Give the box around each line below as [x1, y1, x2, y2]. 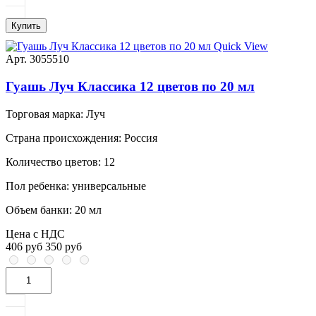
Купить [11, 20, 41, 32]
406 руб [6, 240, 42, 253]
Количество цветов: [6, 155, 101, 168]
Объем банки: [6, 203, 72, 216]
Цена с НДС [6, 227, 65, 240]
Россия [121, 131, 157, 144]
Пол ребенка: [6, 179, 69, 192]
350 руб [45, 240, 82, 253]
